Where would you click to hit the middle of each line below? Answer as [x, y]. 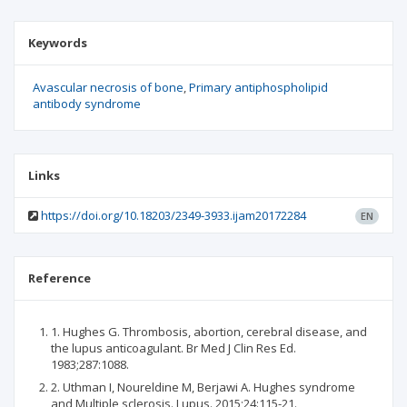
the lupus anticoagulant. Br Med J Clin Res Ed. [174, 348]
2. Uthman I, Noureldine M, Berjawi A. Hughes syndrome [203, 387]
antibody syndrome [87, 104]
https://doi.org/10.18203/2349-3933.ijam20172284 [174, 215]
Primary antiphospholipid [258, 87]
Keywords [58, 43]
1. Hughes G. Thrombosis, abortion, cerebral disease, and [209, 332]
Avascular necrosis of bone [108, 87]
